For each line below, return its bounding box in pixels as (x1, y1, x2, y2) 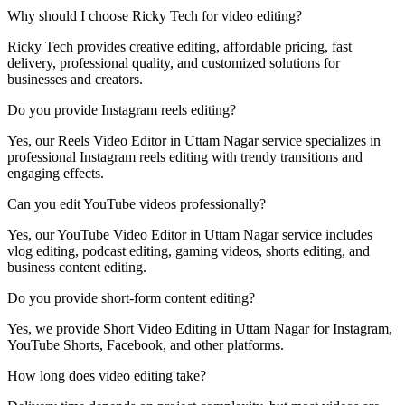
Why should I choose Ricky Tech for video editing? (7, 8, 302, 24)
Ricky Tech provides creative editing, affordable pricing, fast (7, 39, 352, 55)
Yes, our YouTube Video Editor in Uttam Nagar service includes (7, 227, 372, 243)
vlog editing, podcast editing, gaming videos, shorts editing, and (7, 243, 370, 259)
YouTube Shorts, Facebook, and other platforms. (7, 337, 284, 353)
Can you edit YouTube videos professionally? (7, 196, 266, 212)
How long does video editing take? (7, 368, 206, 384)
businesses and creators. (7, 71, 143, 88)
